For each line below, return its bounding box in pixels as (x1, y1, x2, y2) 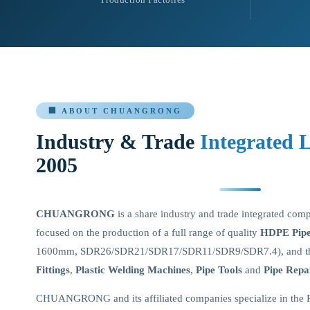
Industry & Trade (36, 130, 200, 153)
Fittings (36, 264, 70, 275)
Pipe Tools (196, 264, 242, 275)
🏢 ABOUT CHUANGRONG (48, 107, 182, 115)
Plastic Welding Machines (75, 264, 190, 275)
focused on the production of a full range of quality (36, 227, 260, 238)
